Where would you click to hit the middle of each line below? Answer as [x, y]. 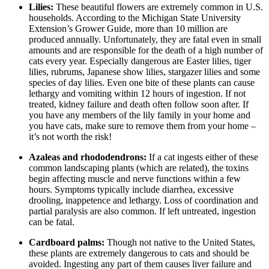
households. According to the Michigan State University [135, 18]
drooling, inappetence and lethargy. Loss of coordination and [144, 201]
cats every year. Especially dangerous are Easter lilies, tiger [140, 61]
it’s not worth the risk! [70, 137]
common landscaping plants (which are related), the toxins [139, 168]
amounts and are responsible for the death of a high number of [146, 50]
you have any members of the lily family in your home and [140, 115]
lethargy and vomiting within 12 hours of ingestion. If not [137, 94]
